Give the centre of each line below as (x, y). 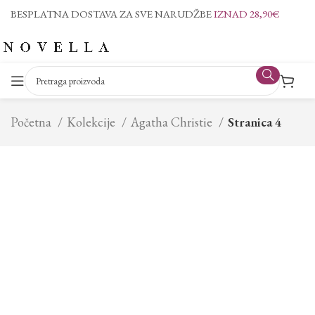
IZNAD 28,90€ (247, 14)
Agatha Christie (173, 122)
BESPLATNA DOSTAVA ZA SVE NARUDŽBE (112, 14)
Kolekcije (93, 122)
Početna (33, 122)
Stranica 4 (255, 122)
